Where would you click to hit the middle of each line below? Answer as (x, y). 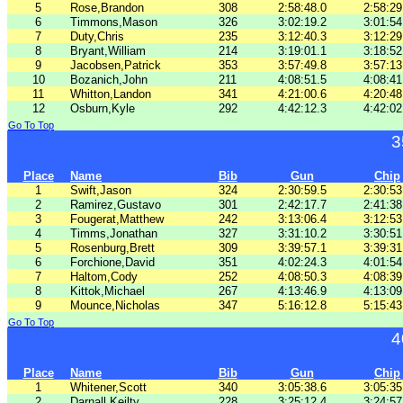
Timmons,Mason (114, 22)
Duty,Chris (97, 36)
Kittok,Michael (107, 291)
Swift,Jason (101, 190)
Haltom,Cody (104, 277)
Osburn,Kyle (103, 108)
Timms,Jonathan (114, 233)
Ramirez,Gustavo (116, 205)
